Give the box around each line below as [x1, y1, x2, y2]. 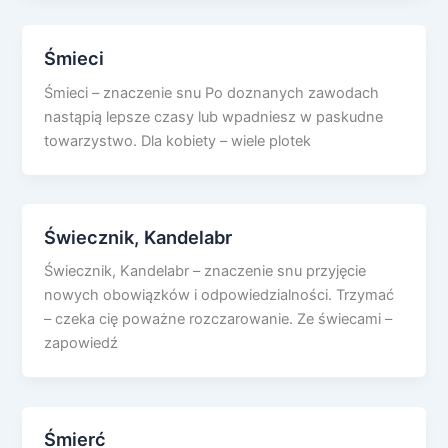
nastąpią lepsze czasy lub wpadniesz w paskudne [44, 107, 384, 126]
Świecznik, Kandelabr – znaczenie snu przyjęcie [44, 262, 367, 281]
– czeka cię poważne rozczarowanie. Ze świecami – [44, 310, 393, 329]
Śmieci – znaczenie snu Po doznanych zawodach [44, 83, 380, 102]
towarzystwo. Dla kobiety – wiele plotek [44, 131, 312, 150]
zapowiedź [44, 334, 119, 353]
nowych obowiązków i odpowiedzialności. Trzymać [44, 286, 395, 305]
